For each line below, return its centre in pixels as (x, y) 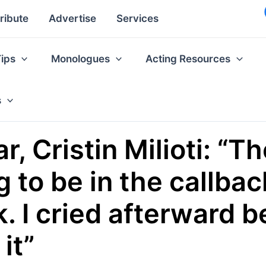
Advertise (72, 19)
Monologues (81, 58)
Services (137, 19)
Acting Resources (188, 58)
